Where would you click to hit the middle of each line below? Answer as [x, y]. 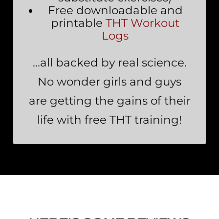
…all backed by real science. [109, 63]
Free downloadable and [115, 10]
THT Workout [142, 23]
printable [78, 23]
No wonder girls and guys [109, 82]
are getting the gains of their [109, 101]
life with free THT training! [109, 120]
